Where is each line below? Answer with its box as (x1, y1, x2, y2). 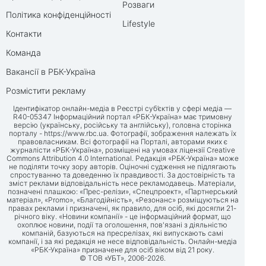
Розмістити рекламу (6, 85, 86, 96)
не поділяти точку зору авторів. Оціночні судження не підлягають (8, 162, 236, 171)
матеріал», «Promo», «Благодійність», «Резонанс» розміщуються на (6, 195, 239, 204)
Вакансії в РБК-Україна (6, 66, 96, 77)
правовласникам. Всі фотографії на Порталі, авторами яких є (17, 137, 227, 146)
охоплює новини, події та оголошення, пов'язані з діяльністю (17, 220, 227, 229)
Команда (6, 47, 41, 58)
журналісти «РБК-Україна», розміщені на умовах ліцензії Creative (9, 145, 235, 154)
